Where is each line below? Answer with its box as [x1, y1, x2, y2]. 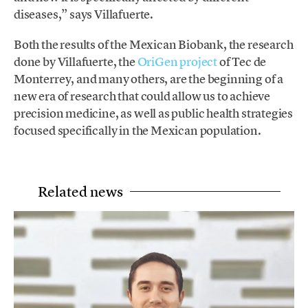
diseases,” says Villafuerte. [14, 5, 153, 22]
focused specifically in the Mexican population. [14, 122, 261, 138]
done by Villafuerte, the [14, 53, 137, 69]
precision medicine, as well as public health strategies [14, 104, 294, 121]
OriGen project [137, 53, 217, 69]
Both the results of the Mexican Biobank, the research [14, 36, 294, 52]
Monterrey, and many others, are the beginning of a [14, 70, 284, 87]
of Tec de [217, 53, 267, 69]
